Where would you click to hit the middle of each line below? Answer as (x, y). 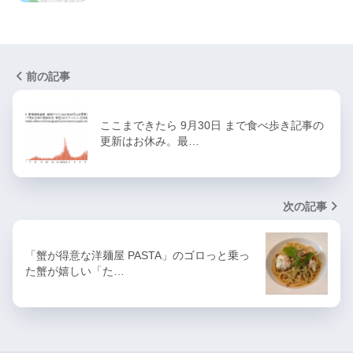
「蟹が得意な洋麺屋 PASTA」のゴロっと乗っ (137, 255)
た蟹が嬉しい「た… (75, 271)
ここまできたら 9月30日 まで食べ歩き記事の (212, 125)
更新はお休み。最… (150, 141)
